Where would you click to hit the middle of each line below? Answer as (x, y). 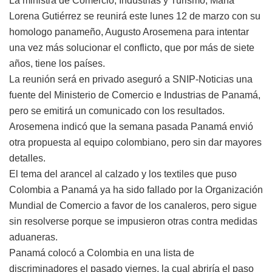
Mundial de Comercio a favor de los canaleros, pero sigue (133, 205)
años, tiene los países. (57, 63)
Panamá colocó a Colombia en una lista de (102, 253)
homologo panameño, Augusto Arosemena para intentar (129, 32)
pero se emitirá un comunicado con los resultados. (117, 110)
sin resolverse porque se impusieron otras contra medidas (133, 221)
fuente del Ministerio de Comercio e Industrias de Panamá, (135, 95)
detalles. (27, 158)
